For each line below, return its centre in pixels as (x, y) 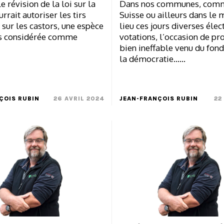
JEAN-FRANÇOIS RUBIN (159, 99)
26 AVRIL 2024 (79, 99)
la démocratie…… (152, 59)
